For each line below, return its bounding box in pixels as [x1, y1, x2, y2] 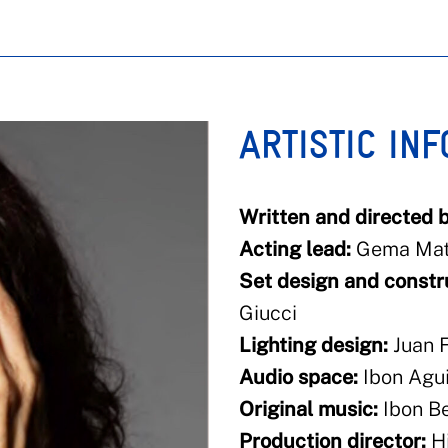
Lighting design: [239, 333, 388, 357]
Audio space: [239, 365, 358, 389]
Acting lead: [239, 237, 351, 261]
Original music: [239, 397, 378, 421]
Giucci [239, 301, 297, 325]
